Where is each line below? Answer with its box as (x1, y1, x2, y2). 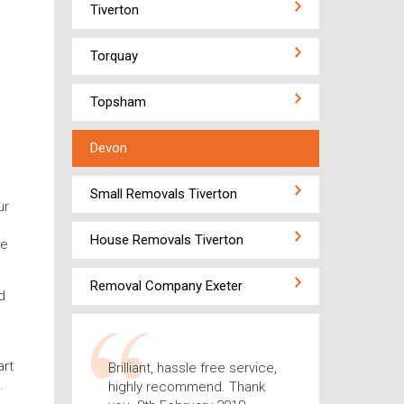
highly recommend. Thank (107, 379, 265, 395)
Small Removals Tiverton (89, 186, 237, 202)
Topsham (89, 94, 146, 110)
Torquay (89, 48, 138, 64)
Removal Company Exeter (89, 278, 243, 294)
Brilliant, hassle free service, (107, 360, 277, 376)
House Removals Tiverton (89, 232, 243, 248)
